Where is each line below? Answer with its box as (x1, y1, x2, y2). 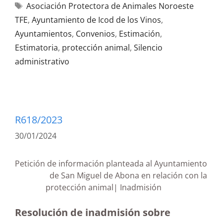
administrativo (15, 56, 69, 67)
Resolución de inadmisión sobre (15, 206, 170, 219)
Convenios (76, 28, 115, 39)
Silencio (134, 42, 163, 53)
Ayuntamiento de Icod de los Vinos (32, 14, 161, 25)
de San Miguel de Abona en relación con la (50, 170, 207, 181)
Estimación (119, 28, 160, 39)
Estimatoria (15, 42, 58, 53)
